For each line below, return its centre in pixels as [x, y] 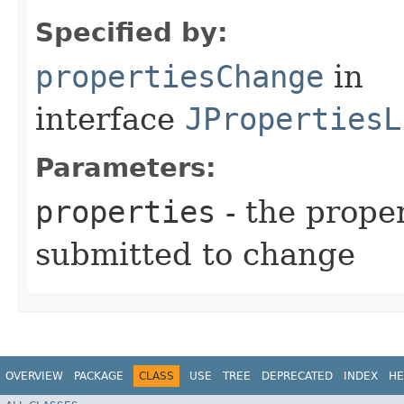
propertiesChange [179, 76]
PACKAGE [99, 376]
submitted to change [195, 254]
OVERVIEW [34, 376]
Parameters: [126, 167]
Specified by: [132, 32]
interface [110, 119]
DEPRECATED [297, 376]
